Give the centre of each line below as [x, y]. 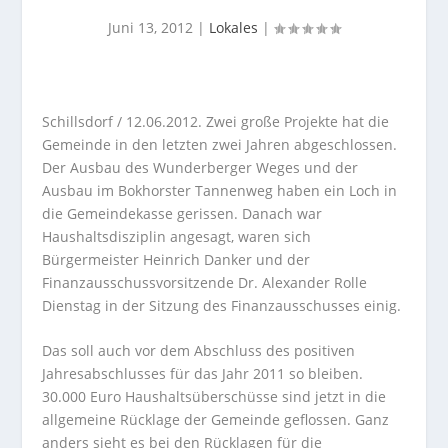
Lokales [233, 27]
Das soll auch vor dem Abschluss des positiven [199, 351]
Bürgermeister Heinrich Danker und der [176, 259]
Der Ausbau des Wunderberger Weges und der [200, 167]
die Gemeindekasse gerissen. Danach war [182, 213]
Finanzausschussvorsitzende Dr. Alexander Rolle [205, 282]
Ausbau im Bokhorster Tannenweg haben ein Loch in [220, 190]
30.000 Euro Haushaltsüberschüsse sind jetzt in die [214, 397]
